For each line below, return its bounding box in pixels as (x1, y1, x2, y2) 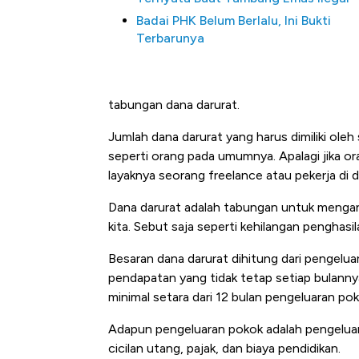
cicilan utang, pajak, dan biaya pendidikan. (108, 341, 341, 357)
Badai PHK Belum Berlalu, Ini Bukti (136, 13, 331, 29)
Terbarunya (136, 30, 204, 46)
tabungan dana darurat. (108, 97, 240, 113)
